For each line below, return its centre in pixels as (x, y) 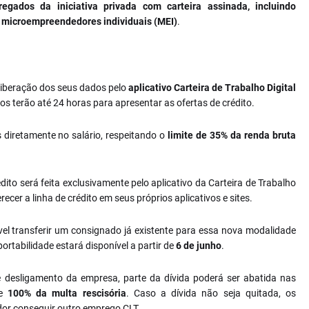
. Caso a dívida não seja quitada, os (211, 293)
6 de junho (199, 246)
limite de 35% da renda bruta (232, 135)
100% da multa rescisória (67, 293)
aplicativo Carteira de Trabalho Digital (212, 88)
